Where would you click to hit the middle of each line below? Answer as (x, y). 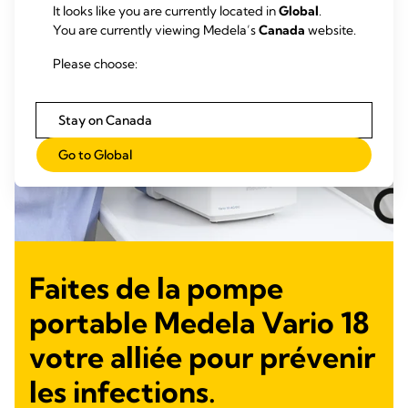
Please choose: (95, 63)
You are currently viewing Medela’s (155, 30)
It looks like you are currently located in (165, 10)
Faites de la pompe (156, 288)
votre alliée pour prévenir (202, 357)
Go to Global (95, 154)
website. (330, 30)
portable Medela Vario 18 (199, 323)
